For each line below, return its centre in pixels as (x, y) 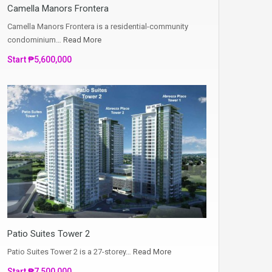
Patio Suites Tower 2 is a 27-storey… (70, 252)
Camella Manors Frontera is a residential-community (98, 27)
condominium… (35, 40)
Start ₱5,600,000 (39, 60)
